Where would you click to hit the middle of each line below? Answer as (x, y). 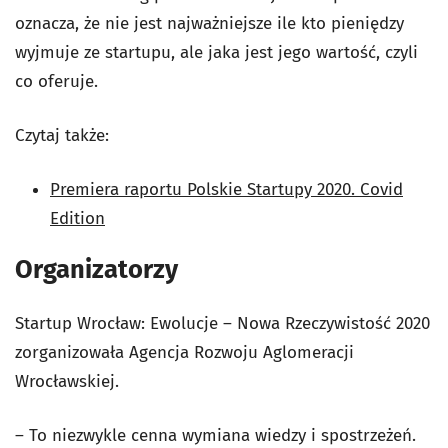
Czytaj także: (62, 136)
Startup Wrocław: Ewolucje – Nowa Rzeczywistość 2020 (222, 323)
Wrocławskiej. (67, 381)
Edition (77, 219)
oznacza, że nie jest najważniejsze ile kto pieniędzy (209, 24)
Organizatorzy (96, 269)
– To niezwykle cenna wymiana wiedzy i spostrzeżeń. (215, 435)
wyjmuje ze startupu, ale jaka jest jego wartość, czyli (216, 53)
